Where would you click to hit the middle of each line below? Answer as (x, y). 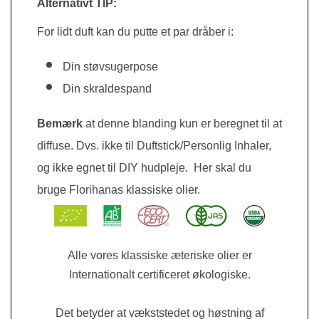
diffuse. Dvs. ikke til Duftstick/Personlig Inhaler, (154, 145)
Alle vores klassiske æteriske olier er (159, 255)
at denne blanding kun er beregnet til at (182, 123)
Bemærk (60, 123)
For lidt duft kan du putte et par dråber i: (135, 31)
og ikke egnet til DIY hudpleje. (115, 167)
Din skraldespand (107, 88)
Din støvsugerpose (110, 66)
